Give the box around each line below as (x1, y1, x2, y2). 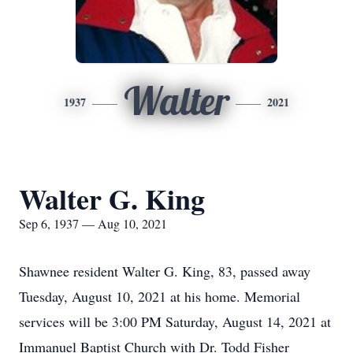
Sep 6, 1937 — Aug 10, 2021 (19, 215, 167, 232)
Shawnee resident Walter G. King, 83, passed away (19, 262, 310, 281)
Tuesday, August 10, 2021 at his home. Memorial (19, 287, 300, 306)
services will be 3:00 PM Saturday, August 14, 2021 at (19, 312, 331, 331)
